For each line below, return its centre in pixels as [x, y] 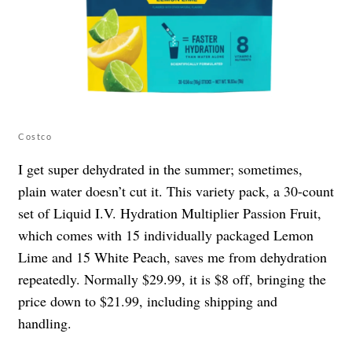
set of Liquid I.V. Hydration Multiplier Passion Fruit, [170, 213]
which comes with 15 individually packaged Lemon [166, 235]
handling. [45, 323]
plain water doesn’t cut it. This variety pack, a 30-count [176, 191]
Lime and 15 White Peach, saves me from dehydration [172, 257]
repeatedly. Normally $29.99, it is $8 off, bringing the [172, 279]
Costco [35, 136]
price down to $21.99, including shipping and [148, 301]
